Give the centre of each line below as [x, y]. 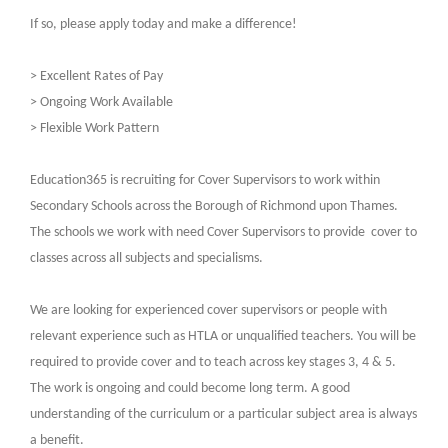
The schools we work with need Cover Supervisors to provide [198, 233]
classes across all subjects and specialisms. [146, 259]
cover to [393, 233]
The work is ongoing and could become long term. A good [189, 389]
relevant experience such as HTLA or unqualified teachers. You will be [222, 337]
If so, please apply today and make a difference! [163, 25]
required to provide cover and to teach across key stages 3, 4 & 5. [212, 363]
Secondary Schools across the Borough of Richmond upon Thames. [213, 207]
